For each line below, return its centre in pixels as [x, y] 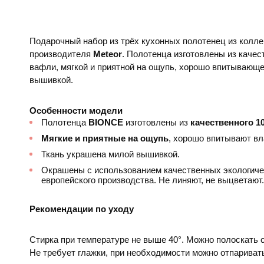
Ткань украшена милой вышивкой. [110, 154]
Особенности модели [76, 110]
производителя [61, 54]
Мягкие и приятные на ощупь [105, 138]
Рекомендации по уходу [82, 209]
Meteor [108, 54]
